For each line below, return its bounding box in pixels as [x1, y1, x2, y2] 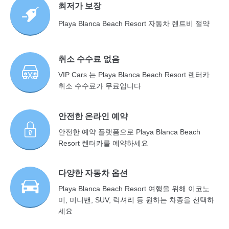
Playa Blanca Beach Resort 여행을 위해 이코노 [58, 185, 210, 193]
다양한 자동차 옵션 [58, 168, 128, 178]
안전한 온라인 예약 [58, 111, 128, 122]
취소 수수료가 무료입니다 [58, 81, 142, 90]
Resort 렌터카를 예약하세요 [58, 139, 149, 148]
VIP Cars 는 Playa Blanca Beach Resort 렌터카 [58, 70, 210, 79]
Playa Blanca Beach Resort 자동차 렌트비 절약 [58, 19, 210, 28]
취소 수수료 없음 [58, 53, 120, 64]
